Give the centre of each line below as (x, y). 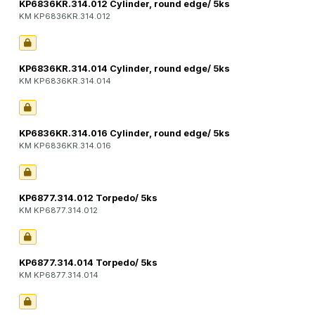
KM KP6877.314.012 (58, 211)
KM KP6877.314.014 (59, 275)
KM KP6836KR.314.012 (65, 17)
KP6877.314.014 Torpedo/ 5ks (88, 263)
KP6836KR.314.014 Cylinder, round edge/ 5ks (124, 69)
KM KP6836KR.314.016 (65, 146)
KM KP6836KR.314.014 (65, 81)
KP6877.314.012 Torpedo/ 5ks (88, 198)
